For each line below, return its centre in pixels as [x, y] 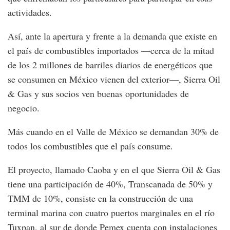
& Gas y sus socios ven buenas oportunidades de [98, 93]
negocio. [24, 108]
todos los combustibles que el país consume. [90, 146]
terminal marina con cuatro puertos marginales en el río [111, 212]
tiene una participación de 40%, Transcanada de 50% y [110, 184]
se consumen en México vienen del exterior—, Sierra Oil [114, 79]
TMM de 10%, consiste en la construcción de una [100, 198]
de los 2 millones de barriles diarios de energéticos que [110, 64]
